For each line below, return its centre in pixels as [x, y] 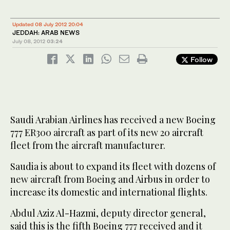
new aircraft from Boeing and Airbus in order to [110, 179]
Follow [200, 59]
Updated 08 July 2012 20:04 [48, 24]
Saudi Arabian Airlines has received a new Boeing [113, 119]
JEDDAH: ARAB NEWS [46, 32]
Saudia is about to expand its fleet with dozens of [113, 166]
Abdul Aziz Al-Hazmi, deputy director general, [108, 213]
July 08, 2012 [29, 41]
